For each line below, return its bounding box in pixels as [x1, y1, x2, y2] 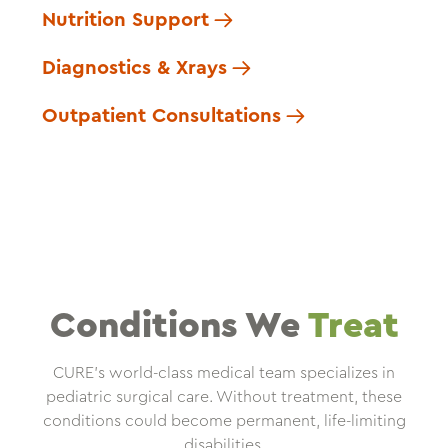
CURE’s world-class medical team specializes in [53, 365, 395, 382]
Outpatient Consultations [42, 106, 282, 127]
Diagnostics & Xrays [42, 58, 228, 79]
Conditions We [49, 308, 308, 345]
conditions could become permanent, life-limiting [42, 413, 406, 430]
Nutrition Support [42, 10, 210, 31]
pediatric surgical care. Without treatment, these [46, 389, 402, 406]
